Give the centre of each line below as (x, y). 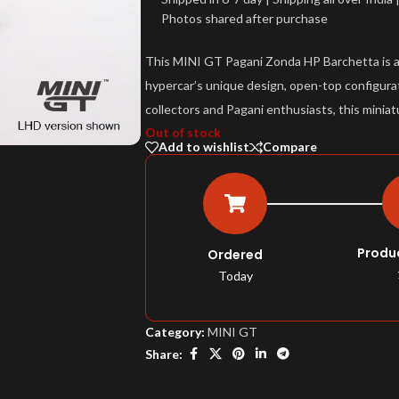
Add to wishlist (204, 147)
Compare (290, 147)
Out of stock (183, 132)
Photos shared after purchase (244, 18)
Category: (175, 332)
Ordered (236, 255)
